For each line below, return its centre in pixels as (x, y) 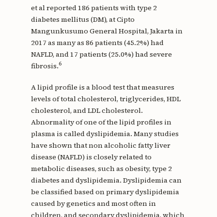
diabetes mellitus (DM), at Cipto (83, 19)
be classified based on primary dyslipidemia (105, 192)
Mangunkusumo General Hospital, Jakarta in (107, 31)
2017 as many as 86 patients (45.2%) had (97, 42)
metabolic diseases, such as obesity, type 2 (101, 168)
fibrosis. (45, 66)
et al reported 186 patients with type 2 (94, 8)
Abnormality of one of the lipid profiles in (101, 122)
